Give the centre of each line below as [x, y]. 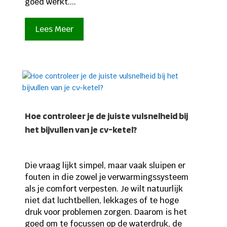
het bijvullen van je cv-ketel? [81, 130]
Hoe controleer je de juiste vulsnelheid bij [106, 116]
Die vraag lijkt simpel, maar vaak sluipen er [105, 166]
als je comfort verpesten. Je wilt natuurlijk [104, 189]
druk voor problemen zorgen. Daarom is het [106, 212]
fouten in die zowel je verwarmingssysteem [106, 177]
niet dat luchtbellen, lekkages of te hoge [102, 201]
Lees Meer [54, 29]
